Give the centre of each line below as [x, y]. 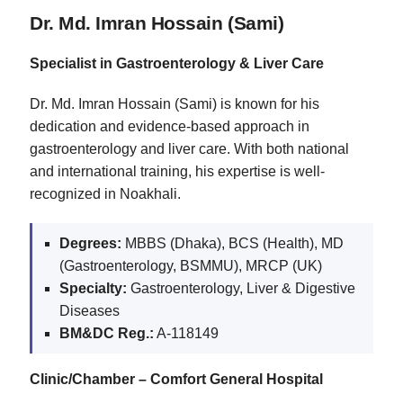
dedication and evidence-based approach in [170, 126]
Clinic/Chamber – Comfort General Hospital [176, 379]
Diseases [90, 310]
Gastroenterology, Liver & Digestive [241, 288]
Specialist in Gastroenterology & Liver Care [177, 63]
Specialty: [93, 288]
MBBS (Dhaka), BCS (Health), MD [233, 243]
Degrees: [90, 243]
